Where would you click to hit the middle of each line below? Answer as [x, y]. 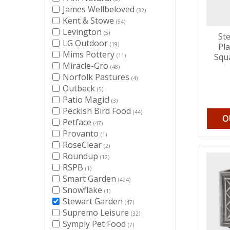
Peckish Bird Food [98, 111]
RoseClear [83, 145]
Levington [83, 32]
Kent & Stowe [89, 21]
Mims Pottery [90, 54]
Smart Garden [90, 179]
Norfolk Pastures [97, 77]
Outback [80, 88]
